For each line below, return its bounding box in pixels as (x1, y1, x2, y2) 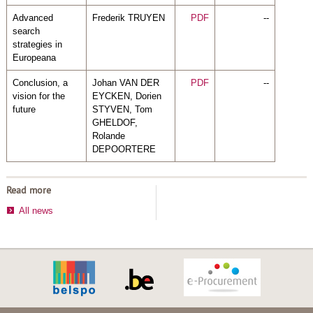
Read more (6, 184, 51, 198)
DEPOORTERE (92, 143, 156, 154)
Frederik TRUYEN (92, 12, 165, 23)
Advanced (12, 12, 53, 23)
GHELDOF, (92, 117, 138, 128)
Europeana (12, 52, 56, 63)
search (12, 25, 40, 36)
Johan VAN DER (92, 77, 159, 88)
